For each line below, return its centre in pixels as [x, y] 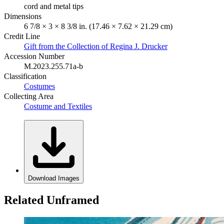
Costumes [39, 86]
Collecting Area [29, 96]
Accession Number [34, 56]
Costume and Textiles [58, 106]
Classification [25, 76]
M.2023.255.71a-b [53, 66]
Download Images [54, 178]
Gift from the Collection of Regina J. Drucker [96, 46]
